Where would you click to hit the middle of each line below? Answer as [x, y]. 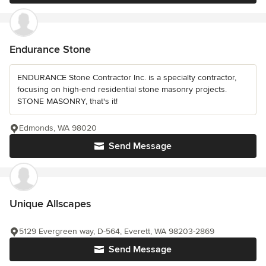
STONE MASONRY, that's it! [67, 101]
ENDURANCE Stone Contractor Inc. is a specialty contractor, [127, 77]
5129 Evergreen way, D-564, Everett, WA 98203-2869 [117, 231]
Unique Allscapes [50, 203]
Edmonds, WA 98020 [58, 128]
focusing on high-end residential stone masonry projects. [122, 89]
